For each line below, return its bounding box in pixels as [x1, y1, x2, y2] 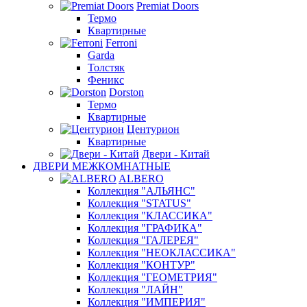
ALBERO [119, 172, 164, 184]
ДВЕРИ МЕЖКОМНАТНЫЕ [33, 160, 171, 172]
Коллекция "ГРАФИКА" [88, 221, 202, 234]
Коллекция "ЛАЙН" [88, 283, 183, 295]
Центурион [127, 123, 180, 135]
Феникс [88, 73, 124, 86]
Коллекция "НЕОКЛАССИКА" [88, 246, 236, 258]
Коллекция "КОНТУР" [88, 258, 195, 271]
